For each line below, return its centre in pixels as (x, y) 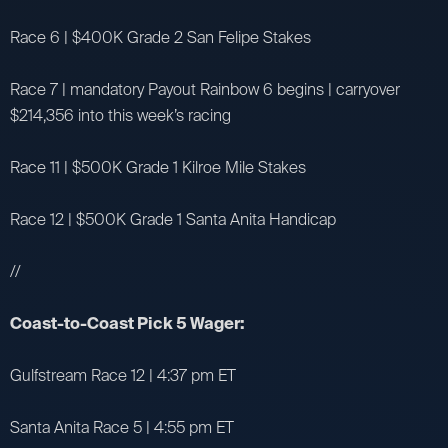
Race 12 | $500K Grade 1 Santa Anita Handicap (173, 219)
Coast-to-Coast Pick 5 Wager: (127, 323)
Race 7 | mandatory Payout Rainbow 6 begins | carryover (205, 89)
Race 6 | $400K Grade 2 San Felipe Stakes (160, 37)
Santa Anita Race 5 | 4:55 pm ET (122, 427)
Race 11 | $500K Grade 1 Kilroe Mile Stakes (158, 167)
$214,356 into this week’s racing (120, 115)
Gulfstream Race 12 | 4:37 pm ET (123, 375)
